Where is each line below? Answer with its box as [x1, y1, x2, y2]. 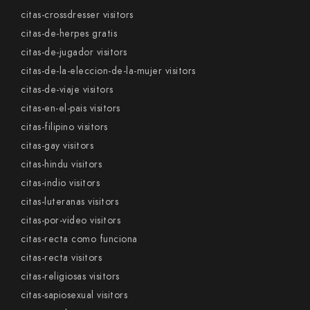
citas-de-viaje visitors [21, 83, 113, 96]
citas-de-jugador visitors [21, 46, 127, 59]
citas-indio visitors [21, 176, 100, 190]
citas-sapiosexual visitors [21, 289, 127, 302]
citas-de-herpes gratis [21, 27, 117, 40]
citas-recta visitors [21, 251, 102, 264]
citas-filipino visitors [21, 120, 108, 134]
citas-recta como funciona [21, 232, 138, 246]
